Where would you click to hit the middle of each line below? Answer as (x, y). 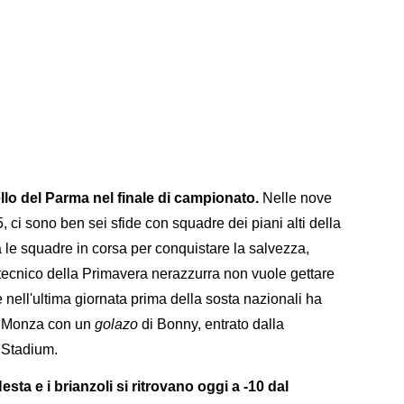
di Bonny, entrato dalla (211, 325)
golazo (116, 325)
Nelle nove (295, 198)
